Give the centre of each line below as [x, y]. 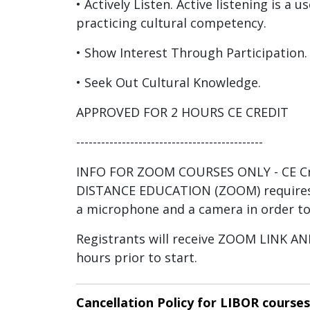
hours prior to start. [137, 257]
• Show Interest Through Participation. [192, 53]
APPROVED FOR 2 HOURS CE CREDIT [182, 112]
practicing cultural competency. [171, 23]
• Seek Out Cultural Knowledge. [168, 82]
